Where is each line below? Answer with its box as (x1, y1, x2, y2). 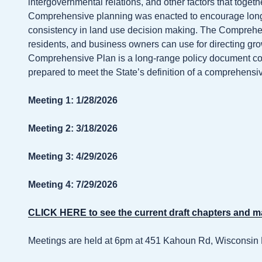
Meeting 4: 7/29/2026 (28, 179, 118, 189)
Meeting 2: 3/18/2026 (28, 123, 118, 133)
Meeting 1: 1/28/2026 (28, 95, 118, 105)
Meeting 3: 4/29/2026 (28, 151, 118, 161)
